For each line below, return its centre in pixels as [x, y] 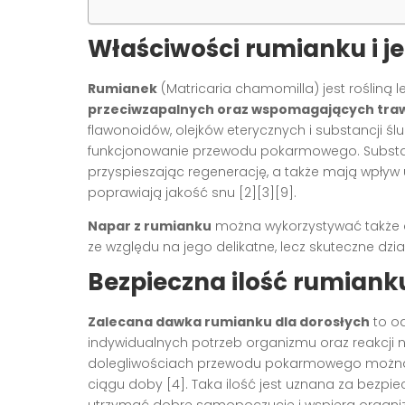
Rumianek [122, 88]
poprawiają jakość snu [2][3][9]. [192, 192]
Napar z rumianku [150, 226]
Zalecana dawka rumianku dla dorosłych [229, 321]
